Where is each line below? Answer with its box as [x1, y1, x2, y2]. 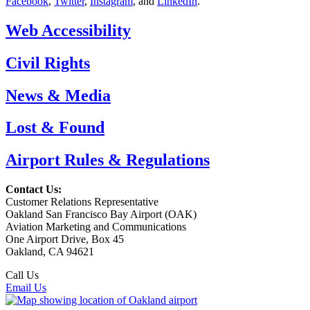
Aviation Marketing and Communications [6, 221, 186, 233]
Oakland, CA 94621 [6, 246, 94, 258]
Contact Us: [6, 183, 62, 196]
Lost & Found [6, 118, 104, 137]
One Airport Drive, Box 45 [6, 233, 124, 246]
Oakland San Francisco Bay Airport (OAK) [6, 208, 197, 221]
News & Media [6, 86, 111, 104]
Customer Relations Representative [6, 196, 158, 208]
